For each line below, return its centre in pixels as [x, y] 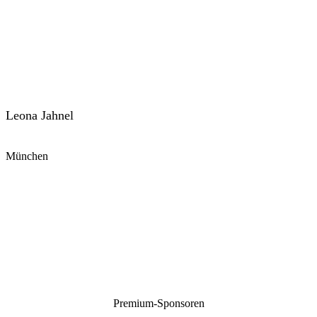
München [27, 156]
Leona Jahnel [40, 116]
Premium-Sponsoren [158, 304]
